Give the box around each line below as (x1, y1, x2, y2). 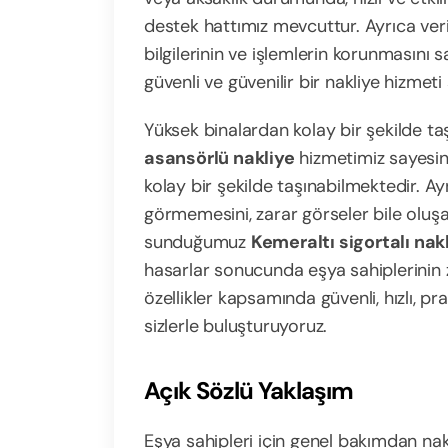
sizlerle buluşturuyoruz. (144, 314, 328, 338)
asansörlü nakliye (144, 146, 295, 170)
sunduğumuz (144, 230, 251, 254)
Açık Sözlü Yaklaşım (144, 375, 353, 406)
